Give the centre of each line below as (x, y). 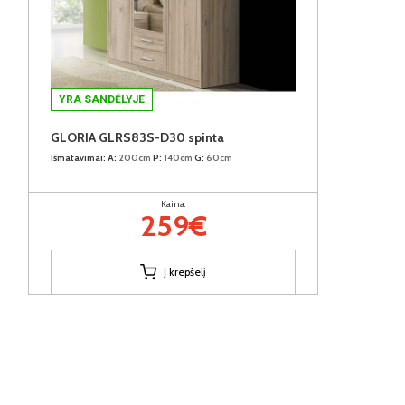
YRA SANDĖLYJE (102, 99)
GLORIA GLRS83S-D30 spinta (137, 137)
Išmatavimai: (78, 157)
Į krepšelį (185, 271)
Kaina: (173, 203)
